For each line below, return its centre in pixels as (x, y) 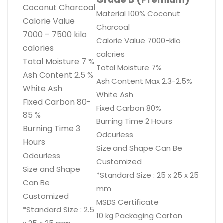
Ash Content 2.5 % (58, 75)
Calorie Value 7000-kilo (138, 41)
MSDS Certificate (127, 202)
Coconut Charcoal (59, 8)
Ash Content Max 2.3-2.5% (144, 81)
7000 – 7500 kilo (55, 35)
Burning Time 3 (52, 129)
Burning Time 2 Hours (134, 121)
